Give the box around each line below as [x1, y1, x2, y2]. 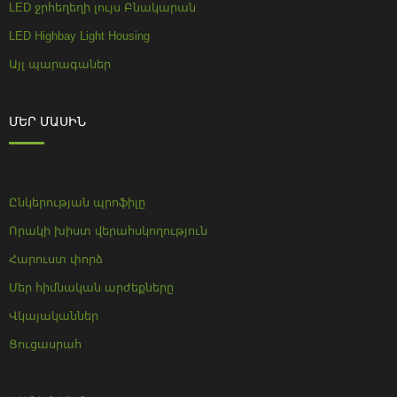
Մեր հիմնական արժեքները [9, 281, 174, 294]
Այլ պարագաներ [9, 58, 111, 71]
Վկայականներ [9, 309, 98, 323]
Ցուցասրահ [9, 338, 82, 351]
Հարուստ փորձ [9, 253, 103, 266]
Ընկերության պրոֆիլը [9, 196, 145, 209]
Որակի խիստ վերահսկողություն [9, 224, 207, 237]
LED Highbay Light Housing [9, 29, 150, 43]
